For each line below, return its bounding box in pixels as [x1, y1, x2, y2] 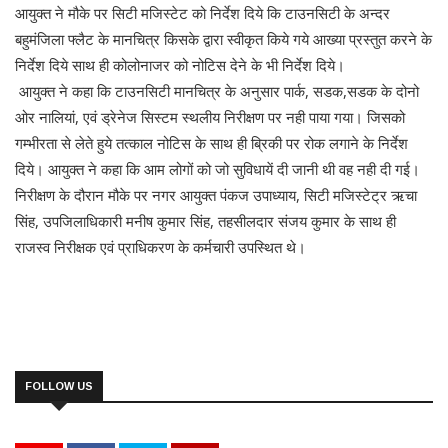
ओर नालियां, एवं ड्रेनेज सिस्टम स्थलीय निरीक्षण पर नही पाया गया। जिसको [15, 107, 405, 128]
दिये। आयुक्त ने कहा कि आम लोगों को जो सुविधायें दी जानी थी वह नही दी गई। [15, 159, 420, 180]
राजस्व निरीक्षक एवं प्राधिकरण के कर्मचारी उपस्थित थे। [15, 237, 314, 258]
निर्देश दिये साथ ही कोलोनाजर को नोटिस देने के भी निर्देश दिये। [15, 55, 345, 76]
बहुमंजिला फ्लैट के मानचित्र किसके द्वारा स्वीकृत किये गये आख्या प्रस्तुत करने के [15, 29, 432, 50]
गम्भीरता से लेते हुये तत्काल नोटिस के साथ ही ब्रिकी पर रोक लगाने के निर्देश [15, 133, 408, 154]
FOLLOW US [25, 380, 93, 393]
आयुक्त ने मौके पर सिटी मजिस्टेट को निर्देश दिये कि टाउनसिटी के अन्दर [15, 3, 390, 24]
